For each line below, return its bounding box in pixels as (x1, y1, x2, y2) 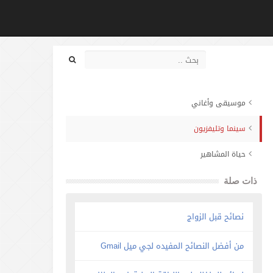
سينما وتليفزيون (194, 122, 246, 135)
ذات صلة (224, 175, 258, 186)
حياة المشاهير (200, 147, 246, 161)
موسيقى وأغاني (191, 96, 246, 110)
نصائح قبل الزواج (187, 209, 244, 224)
